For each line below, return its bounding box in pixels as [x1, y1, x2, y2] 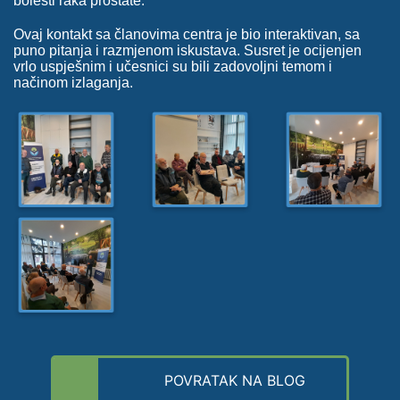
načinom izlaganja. [13, 74, 133, 90]
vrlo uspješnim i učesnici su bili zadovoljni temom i [13, 58, 332, 74]
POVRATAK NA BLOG [164, 371, 306, 389]
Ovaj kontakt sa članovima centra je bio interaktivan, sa [13, 26, 360, 42]
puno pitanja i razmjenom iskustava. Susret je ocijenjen [13, 42, 362, 58]
